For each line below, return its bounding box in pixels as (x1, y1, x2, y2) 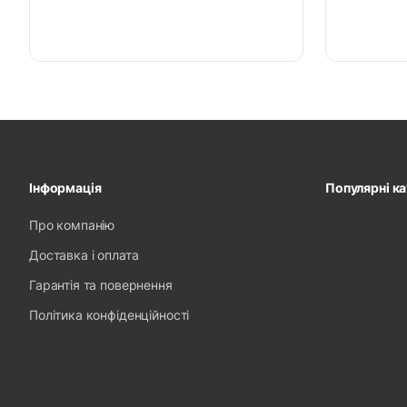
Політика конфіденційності (29, 307, 190, 323)
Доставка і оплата (29, 247, 139, 263)
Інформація (29, 180, 102, 196)
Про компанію (29, 217, 115, 233)
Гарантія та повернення (29, 277, 173, 293)
